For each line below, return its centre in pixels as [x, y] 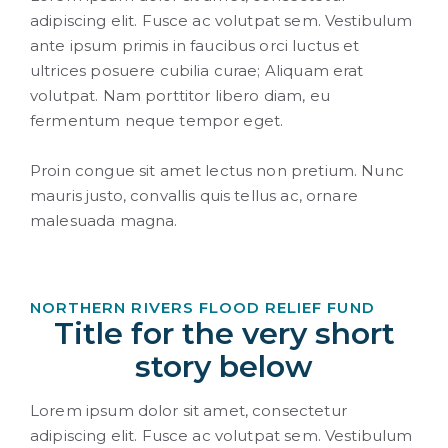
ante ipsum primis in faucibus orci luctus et [195, 45]
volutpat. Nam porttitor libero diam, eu [180, 95]
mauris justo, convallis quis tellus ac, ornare [194, 195]
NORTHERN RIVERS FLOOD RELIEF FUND [202, 307]
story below [224, 366]
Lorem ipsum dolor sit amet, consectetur [188, 410]
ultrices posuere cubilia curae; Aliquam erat [197, 70]
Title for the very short [224, 333]
